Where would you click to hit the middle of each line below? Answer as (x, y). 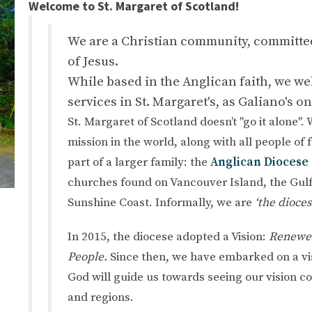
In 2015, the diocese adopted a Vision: (168, 237)
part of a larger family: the (137, 163)
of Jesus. (93, 62)
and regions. (100, 298)
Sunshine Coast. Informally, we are (159, 203)
